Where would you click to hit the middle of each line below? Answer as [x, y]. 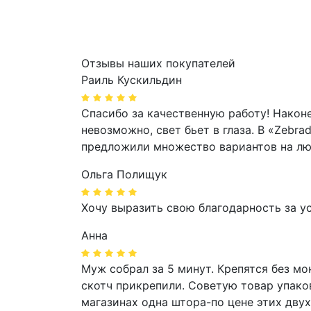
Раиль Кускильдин [132, 80]
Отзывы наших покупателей [158, 64]
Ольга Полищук [124, 175]
